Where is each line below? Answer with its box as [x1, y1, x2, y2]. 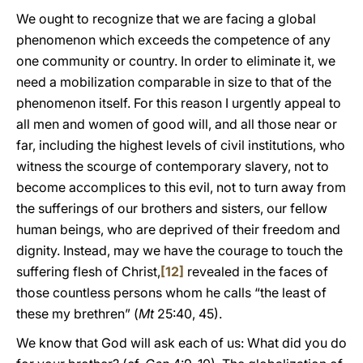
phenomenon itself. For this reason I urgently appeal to [16, 95, 341, 111]
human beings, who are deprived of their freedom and [16, 221, 340, 237]
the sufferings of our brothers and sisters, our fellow [16, 200, 327, 216]
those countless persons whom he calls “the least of [16, 284, 327, 301]
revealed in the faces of [184, 263, 328, 280]
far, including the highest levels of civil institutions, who [16, 137, 345, 153]
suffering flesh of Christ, [16, 263, 160, 280]
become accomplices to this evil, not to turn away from [16, 179, 346, 195]
